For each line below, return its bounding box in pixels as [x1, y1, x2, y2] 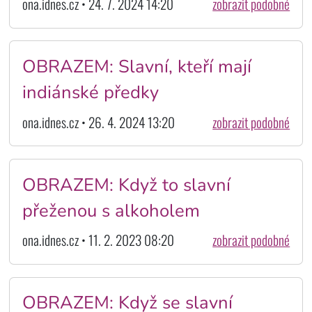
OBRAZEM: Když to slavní [22, 172, 231, 197]
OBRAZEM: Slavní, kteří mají [22, 54, 251, 79]
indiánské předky [22, 80, 159, 105]
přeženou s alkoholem [22, 198, 200, 223]
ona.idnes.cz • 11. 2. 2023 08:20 [22, 230, 174, 251]
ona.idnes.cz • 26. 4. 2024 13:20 [22, 111, 175, 132]
